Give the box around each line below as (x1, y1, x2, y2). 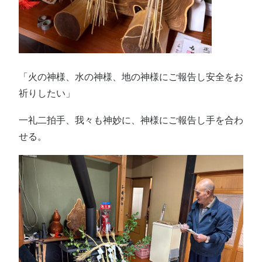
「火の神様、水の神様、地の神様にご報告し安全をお (19, 70, 243, 82)
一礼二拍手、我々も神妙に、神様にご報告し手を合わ (19, 113, 243, 126)
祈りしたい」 (19, 87, 75, 99)
